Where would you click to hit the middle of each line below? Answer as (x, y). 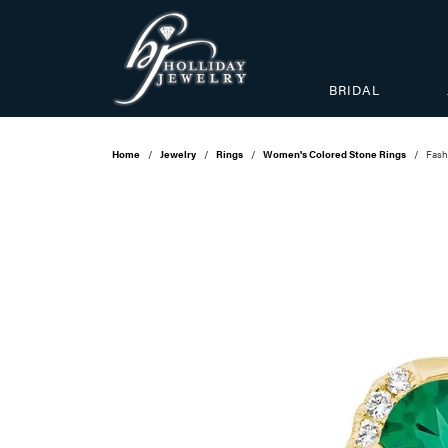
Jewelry (178, 154)
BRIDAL (355, 89)
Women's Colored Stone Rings (334, 154)
